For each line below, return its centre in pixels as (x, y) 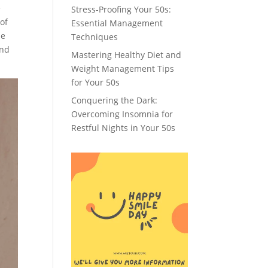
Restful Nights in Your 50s (124, 128)
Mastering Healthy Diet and (127, 55)
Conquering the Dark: (115, 100)
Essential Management (117, 23)
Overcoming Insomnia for (122, 114)
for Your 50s (96, 82)
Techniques (95, 37)
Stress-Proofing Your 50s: (121, 9)
